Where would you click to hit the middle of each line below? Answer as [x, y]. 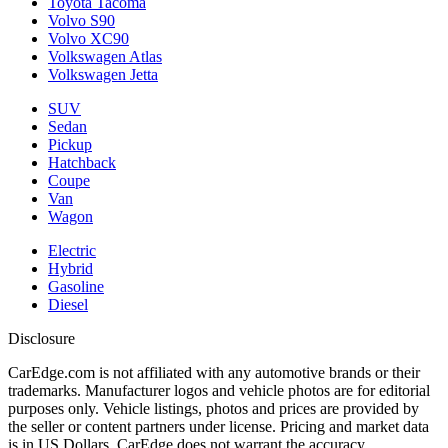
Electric [72, 250]
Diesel [68, 304]
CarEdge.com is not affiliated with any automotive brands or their [214, 372]
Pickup [70, 144]
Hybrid [70, 268]
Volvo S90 [81, 20]
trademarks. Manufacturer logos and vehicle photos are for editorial [219, 390]
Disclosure [41, 338]
